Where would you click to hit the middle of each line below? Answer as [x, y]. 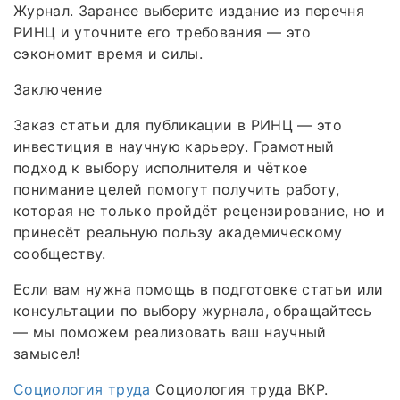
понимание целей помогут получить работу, [177, 189]
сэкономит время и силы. [108, 53]
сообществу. [60, 253]
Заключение [58, 89]
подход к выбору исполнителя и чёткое [161, 167]
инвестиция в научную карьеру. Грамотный [174, 146]
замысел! [47, 353]
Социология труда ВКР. [239, 389]
